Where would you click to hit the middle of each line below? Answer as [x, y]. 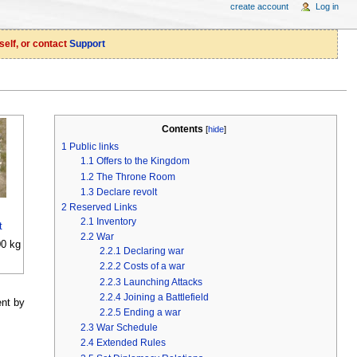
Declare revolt [126, 192]
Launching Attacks [163, 282]
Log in [328, 6]
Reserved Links [103, 207]
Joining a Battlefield [166, 297]
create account [259, 6]
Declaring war [153, 251]
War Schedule [127, 328]
